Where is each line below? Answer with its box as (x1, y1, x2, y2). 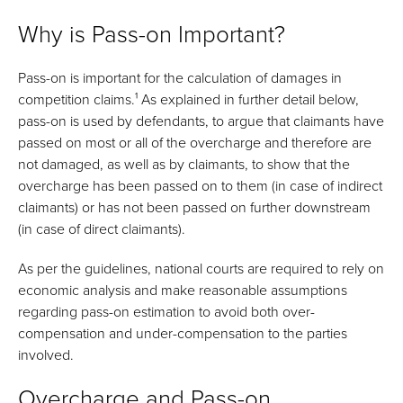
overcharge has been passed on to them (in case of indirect (18, 175, 382, 195)
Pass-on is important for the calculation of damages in (18, 67, 342, 87)
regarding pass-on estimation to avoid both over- (18, 301, 315, 321)
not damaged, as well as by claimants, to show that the (18, 154, 350, 174)
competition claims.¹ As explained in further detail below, (18, 89, 359, 109)
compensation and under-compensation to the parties (18, 323, 347, 343)
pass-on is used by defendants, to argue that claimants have (18, 111, 384, 130)
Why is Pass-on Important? (18, 17, 285, 49)
